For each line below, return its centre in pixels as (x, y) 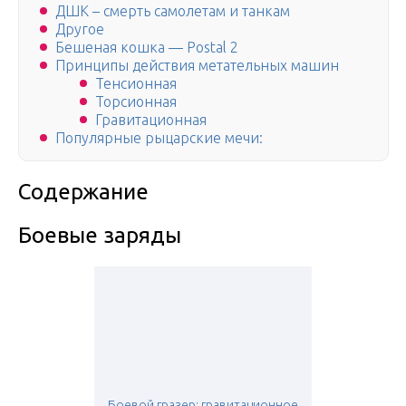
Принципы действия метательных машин (197, 66)
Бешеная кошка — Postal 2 (147, 48)
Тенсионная (136, 84)
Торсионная (136, 102)
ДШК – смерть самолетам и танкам (173, 11)
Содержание (83, 192)
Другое (80, 29)
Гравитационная (151, 120)
